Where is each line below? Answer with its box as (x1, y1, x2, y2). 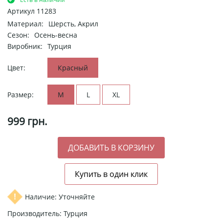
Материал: (7, 19, 44, 28)
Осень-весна (34, 30, 77, 40)
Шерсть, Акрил (48, 19, 98, 28)
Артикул (7, 6, 37, 16)
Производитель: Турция (7, 208, 88, 218)
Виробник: (7, 41, 43, 51)
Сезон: (7, 30, 29, 40)
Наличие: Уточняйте (25, 192, 95, 201)
